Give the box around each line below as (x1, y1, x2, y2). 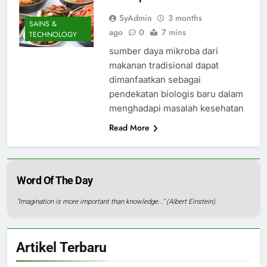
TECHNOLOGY (29, 29, 77, 41)
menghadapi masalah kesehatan (108, 102, 244, 114)
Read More (108, 121, 150, 133)
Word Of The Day (17, 173, 93, 187)
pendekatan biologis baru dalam (108, 88, 243, 100)
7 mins (161, 26, 186, 38)
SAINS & (29, 18, 57, 30)
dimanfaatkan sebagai (108, 73, 201, 85)
